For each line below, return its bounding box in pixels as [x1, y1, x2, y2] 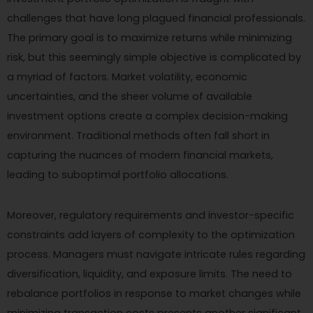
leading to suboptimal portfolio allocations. [7, 167, 228, 182]
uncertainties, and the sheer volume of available [7, 89, 252, 103]
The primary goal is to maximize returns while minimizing [7, 30, 292, 45]
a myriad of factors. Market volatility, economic [7, 69, 247, 84]
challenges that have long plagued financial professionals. [7, 10, 305, 25]
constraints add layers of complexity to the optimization [7, 227, 295, 242]
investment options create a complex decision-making [7, 108, 288, 123]
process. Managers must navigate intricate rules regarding [7, 247, 305, 261]
